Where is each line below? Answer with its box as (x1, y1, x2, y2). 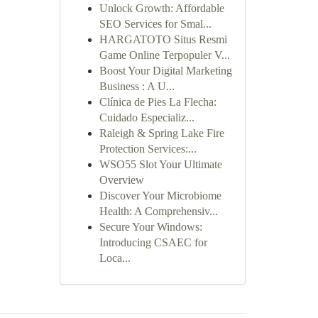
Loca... (99, 252, 131, 264)
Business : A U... (99, 80, 175, 92)
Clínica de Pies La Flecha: (99, 96, 216, 108)
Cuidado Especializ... (99, 111, 194, 124)
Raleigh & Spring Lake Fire (99, 127, 224, 139)
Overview (99, 174, 144, 186)
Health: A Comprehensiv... (99, 205, 218, 217)
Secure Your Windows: (99, 221, 202, 233)
